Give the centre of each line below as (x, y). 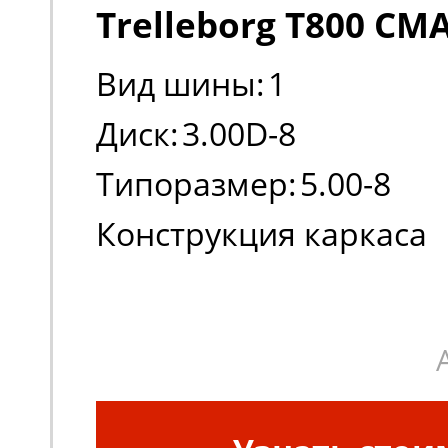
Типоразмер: (196, 183)
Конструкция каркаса (261, 233)
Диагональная (313, 283)
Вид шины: (180, 83)
